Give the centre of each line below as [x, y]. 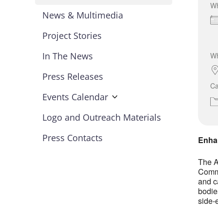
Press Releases [73, 76]
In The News [68, 56]
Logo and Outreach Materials [102, 117]
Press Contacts [73, 137]
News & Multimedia [83, 15]
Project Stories [72, 35]
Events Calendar [75, 97]
